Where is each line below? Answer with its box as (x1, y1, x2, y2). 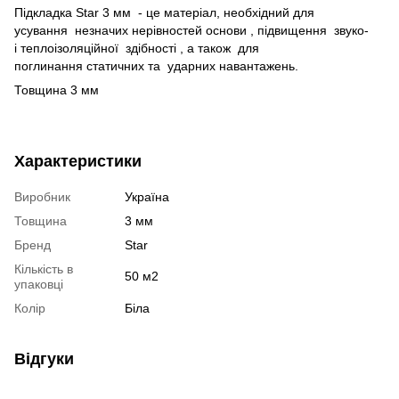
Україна (125, 189, 169, 204)
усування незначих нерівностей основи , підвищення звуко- (14, 22, 369, 37)
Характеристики (14, 151, 142, 170)
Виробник (14, 189, 70, 204)
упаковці (14, 276, 63, 291)
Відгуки (14, 349, 74, 368)
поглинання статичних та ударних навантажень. (14, 58, 298, 73)
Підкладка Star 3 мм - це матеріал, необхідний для (14, 4, 314, 20)
